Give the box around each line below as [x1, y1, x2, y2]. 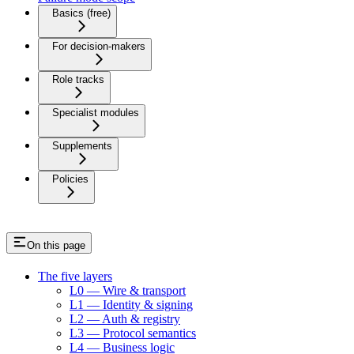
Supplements [52, 140, 112, 153]
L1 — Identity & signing [70, 298, 193, 312]
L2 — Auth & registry [70, 312, 180, 326]
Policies [52, 173, 88, 186]
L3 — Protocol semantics [70, 326, 196, 341]
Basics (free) [52, 7, 111, 20]
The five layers [38, 269, 112, 284]
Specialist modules [52, 107, 139, 119]
